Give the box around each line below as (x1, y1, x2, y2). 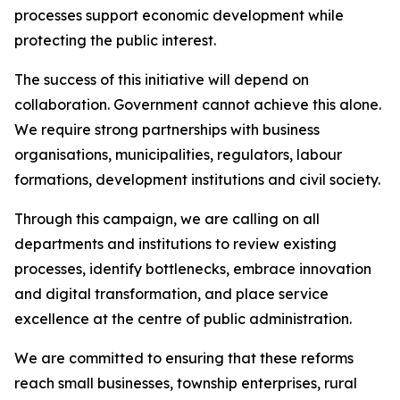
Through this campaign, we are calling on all (14, 210, 320, 228)
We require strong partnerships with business (14, 121, 320, 138)
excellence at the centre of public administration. (14, 310, 352, 328)
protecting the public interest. (14, 31, 216, 49)
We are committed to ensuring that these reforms (14, 349, 354, 367)
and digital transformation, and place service (14, 285, 329, 303)
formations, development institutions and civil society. (14, 171, 380, 188)
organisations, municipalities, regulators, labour (14, 146, 342, 163)
